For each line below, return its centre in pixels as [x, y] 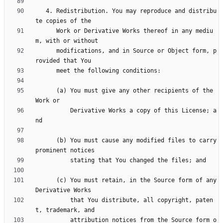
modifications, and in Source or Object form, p [46, 51]
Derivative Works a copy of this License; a [53, 111]
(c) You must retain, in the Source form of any [46, 180]
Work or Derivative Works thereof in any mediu [46, 31]
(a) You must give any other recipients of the [46, 91]
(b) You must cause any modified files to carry [46, 141]
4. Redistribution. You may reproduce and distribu [41, 11]
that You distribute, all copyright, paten [53, 200]
